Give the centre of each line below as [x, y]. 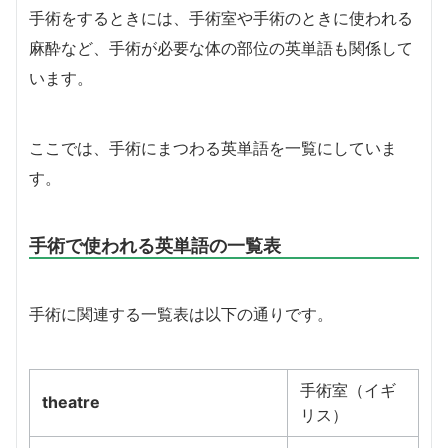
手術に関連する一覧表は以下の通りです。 [181, 313]
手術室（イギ [348, 389]
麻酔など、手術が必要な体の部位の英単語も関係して [221, 47]
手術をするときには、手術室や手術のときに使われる [221, 17]
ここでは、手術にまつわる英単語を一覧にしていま [213, 147]
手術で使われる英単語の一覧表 [155, 244]
